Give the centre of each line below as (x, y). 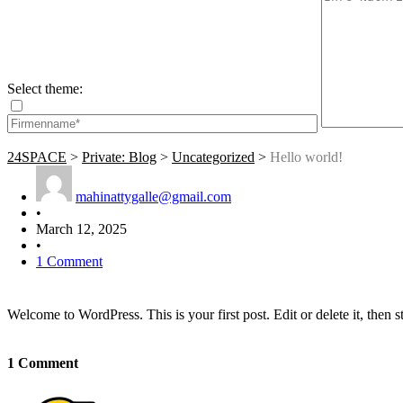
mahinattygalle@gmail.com (153, 196)
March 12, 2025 (81, 228)
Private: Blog (119, 157)
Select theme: (45, 89)
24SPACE (37, 157)
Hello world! (306, 157)
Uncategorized (213, 157)
